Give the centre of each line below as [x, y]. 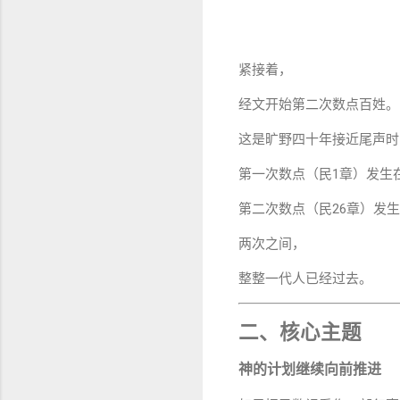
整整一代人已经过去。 [305, 279]
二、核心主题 [300, 332]
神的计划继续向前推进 [310, 370]
